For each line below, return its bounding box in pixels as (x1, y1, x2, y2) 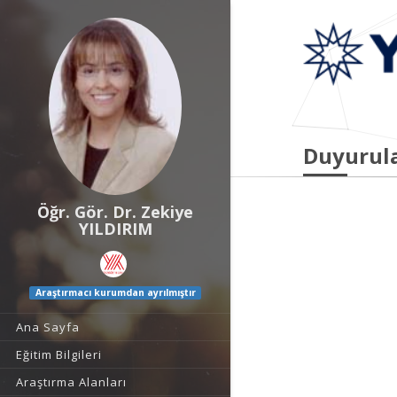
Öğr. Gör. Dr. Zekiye (37, 201, 193, 222)
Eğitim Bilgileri (16, 346, 102, 363)
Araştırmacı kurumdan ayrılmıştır (35, 286, 196, 300)
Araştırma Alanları (16, 374, 127, 391)
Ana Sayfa (16, 319, 80, 336)
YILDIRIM (78, 218, 152, 239)
